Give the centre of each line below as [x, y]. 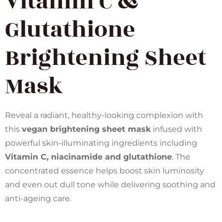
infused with [176, 129]
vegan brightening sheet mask [86, 129]
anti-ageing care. [38, 198]
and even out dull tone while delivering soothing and [110, 184]
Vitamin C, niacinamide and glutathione [88, 157]
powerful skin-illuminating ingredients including [101, 143]
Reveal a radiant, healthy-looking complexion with [104, 115]
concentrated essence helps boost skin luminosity [105, 170]
